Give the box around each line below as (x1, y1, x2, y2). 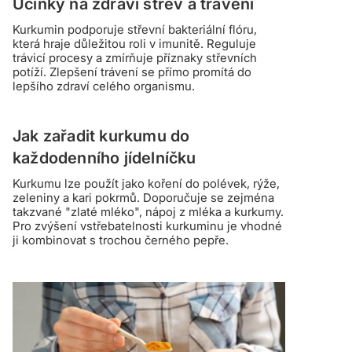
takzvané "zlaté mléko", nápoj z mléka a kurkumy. (13, 204, 284, 220)
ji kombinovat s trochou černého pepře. (13, 233, 229, 248)
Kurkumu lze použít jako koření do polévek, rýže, (13, 176, 280, 192)
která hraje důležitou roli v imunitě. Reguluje (13, 36, 256, 52)
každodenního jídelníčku (13, 148, 196, 168)
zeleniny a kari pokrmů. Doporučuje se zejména (13, 190, 274, 206)
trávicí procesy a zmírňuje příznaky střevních (13, 50, 257, 66)
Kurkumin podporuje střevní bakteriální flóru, (13, 22, 257, 38)
